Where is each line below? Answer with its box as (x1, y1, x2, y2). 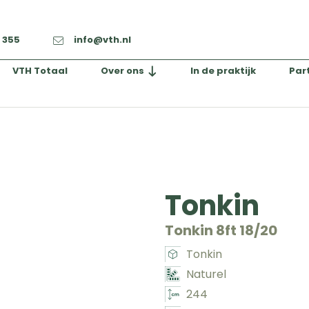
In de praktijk (190, 64, 256, 77)
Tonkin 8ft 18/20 (165, 221, 277, 240)
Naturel (186, 266, 226, 282)
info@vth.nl (74, 33, 131, 46)
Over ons (101, 64, 144, 77)
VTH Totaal (12, 64, 68, 77)
